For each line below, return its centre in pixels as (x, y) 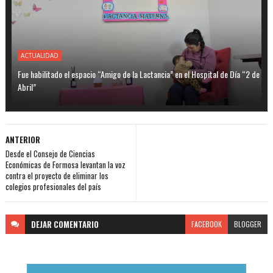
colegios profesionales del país (53, 186)
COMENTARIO (76, 224)
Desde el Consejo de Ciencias (50, 153)
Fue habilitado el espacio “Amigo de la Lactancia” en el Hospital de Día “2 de (138, 74)
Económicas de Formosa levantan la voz (65, 164)
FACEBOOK (207, 224)
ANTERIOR (23, 139)
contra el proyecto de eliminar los (57, 175)
